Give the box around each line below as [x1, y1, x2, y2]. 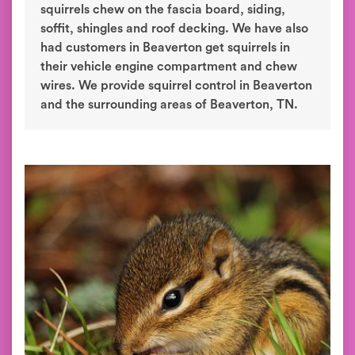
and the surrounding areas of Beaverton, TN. [40, 98, 298, 111]
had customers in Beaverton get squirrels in [40, 41, 290, 54]
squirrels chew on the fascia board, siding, [40, 3, 285, 16]
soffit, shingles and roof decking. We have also [40, 22, 308, 35]
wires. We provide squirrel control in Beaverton [40, 79, 312, 92]
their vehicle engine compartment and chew [40, 60, 297, 73]
